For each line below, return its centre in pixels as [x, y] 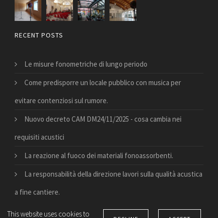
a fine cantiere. [37, 192]
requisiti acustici [39, 137]
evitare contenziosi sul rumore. [61, 100]
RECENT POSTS [39, 35]
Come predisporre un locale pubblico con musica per [103, 82]
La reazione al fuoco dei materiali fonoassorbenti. [99, 155]
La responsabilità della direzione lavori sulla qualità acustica [113, 174]
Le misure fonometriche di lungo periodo [86, 64]
